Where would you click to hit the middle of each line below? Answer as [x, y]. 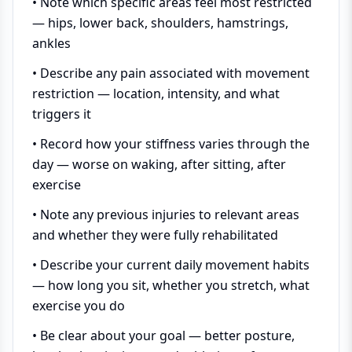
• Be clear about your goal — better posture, [163, 335]
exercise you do [79, 306]
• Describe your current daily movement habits [171, 265]
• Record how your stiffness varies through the [171, 144]
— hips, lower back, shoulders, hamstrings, [160, 23]
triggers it [62, 114]
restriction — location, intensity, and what [156, 93]
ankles [51, 43]
